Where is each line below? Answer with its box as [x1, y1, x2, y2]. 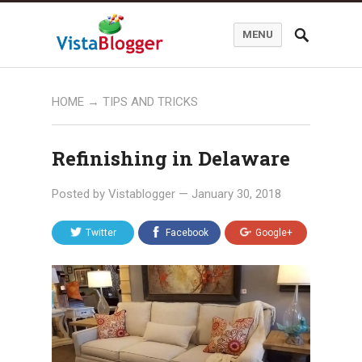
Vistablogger [108, 187, 175, 201]
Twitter [85, 227, 116, 238]
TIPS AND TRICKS [103, 95, 198, 109]
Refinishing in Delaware [52, 145, 290, 171]
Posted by [52, 187, 108, 201]
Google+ [255, 227, 293, 238]
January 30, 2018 [192, 187, 281, 201]
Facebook [166, 227, 208, 238]
